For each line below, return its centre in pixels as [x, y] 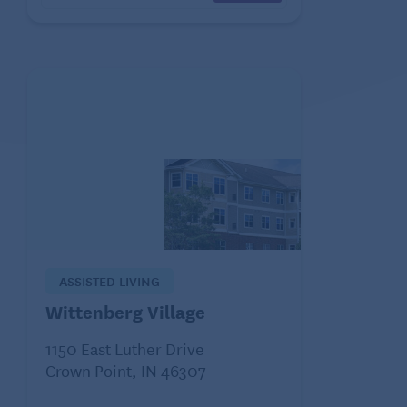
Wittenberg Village [125, 311]
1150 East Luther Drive [125, 347]
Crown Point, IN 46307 [126, 369]
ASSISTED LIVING [109, 280]
